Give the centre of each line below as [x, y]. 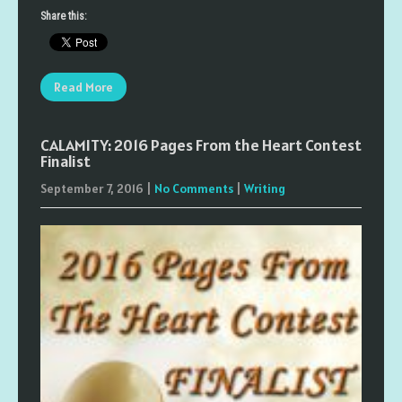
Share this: [64, 16]
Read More [83, 87]
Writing [265, 188]
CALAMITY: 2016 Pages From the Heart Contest [201, 145]
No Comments [194, 188]
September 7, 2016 [92, 188]
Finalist [66, 161]
